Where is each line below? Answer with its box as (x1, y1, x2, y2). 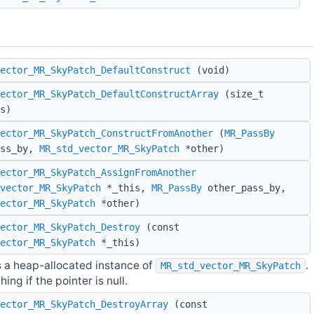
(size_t (219, 88, 264, 100)
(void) (191, 64, 230, 76)
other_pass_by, (202, 182, 286, 194)
